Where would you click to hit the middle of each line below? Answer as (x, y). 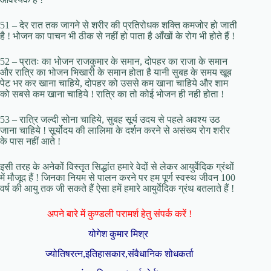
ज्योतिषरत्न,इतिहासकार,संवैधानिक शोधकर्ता (119, 253)
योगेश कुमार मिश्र (119, 234)
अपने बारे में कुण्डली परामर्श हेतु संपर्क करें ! (119, 214)
